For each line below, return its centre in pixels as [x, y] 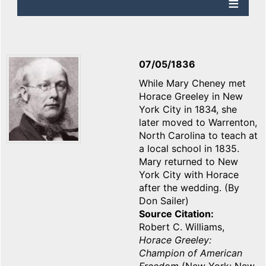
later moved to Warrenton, [198, 123]
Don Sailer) [164, 201]
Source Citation [175, 214]
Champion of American [191, 253]
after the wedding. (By [189, 188]
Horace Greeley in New [191, 96]
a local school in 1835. [189, 149]
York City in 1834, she [188, 110]
